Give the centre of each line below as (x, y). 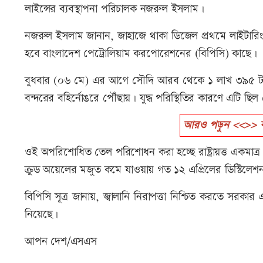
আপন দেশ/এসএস (61, 242)
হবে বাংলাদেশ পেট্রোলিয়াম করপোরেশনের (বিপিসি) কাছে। (141, 54)
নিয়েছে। (42, 215)
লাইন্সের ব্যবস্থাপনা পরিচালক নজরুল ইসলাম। (114, 9)
